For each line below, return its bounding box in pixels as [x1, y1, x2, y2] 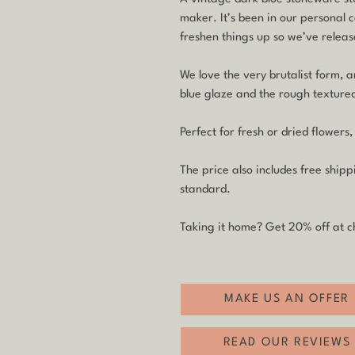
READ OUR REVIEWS [223, 337, 351, 349]
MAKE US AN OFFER [224, 293, 349, 306]
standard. [180, 183, 234, 196]
